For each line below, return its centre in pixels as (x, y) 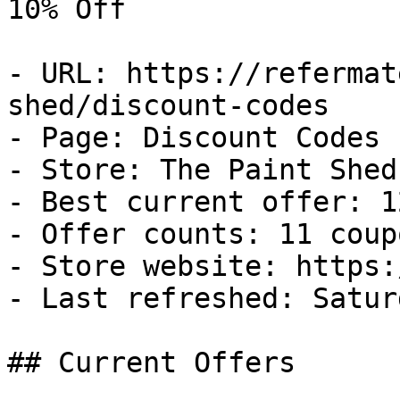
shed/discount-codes (168, 105)
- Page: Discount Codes (194, 137)
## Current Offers (151, 362)
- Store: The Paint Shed (202, 170)
